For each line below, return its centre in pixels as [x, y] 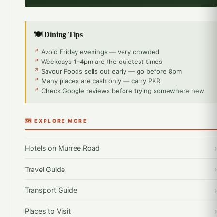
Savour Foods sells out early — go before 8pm [112, 71]
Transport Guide [51, 190]
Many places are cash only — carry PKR [101, 81]
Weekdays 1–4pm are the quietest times [102, 61]
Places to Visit [47, 211]
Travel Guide [45, 169]
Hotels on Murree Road [62, 148]
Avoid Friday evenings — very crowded [101, 52]
